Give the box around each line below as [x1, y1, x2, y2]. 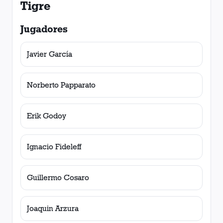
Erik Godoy [27, 111, 66, 120]
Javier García [27, 49, 72, 59]
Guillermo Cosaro [27, 173, 89, 182]
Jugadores [20, 23, 68, 35]
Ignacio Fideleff [27, 142, 81, 151]
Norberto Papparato [27, 80, 96, 90]
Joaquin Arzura [27, 204, 79, 213]
